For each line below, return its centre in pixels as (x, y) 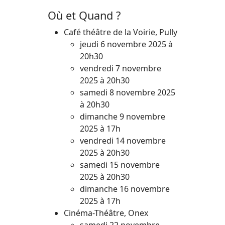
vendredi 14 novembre (123, 141)
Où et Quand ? (84, 15)
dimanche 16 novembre (125, 189)
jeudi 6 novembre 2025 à (126, 44)
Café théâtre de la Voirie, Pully (121, 32)
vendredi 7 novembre (121, 68)
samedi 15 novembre (120, 165)
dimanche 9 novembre (123, 117)
